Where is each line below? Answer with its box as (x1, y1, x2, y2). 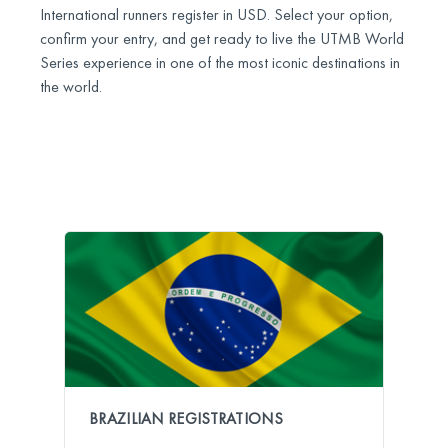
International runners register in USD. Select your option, (40, 4, 393, 25)
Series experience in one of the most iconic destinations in (40, 52, 400, 73)
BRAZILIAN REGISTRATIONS (89, 408, 283, 429)
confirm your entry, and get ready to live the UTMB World (40, 28, 404, 49)
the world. (40, 76, 102, 97)
